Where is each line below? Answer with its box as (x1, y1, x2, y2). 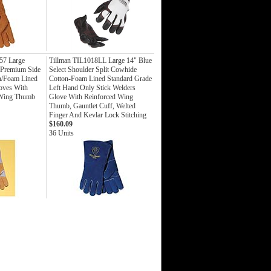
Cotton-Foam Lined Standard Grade (49, 74, 152, 83)
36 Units (49, 129, 74, 137)
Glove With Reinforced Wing (49, 93, 133, 101)
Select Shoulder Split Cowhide (49, 65, 137, 74)
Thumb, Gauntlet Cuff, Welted (49, 102, 135, 110)
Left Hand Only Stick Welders (49, 83, 135, 92)
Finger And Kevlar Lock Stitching (49, 111, 146, 119)
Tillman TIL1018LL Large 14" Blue (49, 56, 152, 65)
